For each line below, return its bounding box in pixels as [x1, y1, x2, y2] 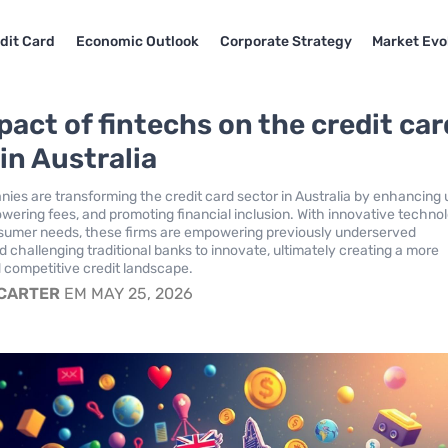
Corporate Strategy [219, 32, 352, 50]
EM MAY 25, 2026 [60, 284, 194, 303]
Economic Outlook [75, 32, 199, 50]
